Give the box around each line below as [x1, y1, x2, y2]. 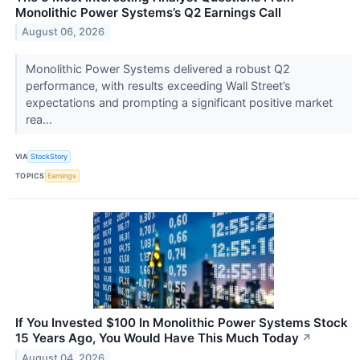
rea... [25, 112, 55, 126]
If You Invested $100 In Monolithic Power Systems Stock [15, 314, 348, 330]
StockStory [31, 152, 68, 162]
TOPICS [15, 171, 45, 181]
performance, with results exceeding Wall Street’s [25, 78, 291, 92]
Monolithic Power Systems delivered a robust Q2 [25, 61, 290, 76]
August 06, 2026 [22, 26, 105, 39]
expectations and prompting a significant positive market [25, 95, 333, 109]
